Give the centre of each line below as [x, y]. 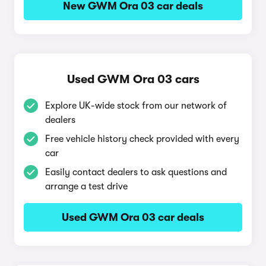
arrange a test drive [86, 186]
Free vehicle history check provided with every [142, 139]
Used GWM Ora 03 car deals [133, 217]
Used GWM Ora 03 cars [133, 79]
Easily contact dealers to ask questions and [136, 172]
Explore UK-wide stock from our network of [136, 106]
